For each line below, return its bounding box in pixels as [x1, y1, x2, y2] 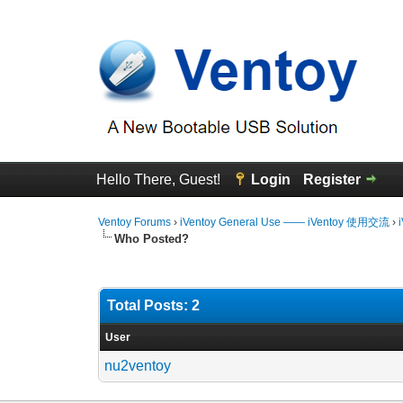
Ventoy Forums [98, 216, 172, 228]
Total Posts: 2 [107, 298, 201, 313]
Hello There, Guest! [95, 172, 224, 187]
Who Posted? [114, 232, 190, 246]
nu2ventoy [104, 358, 172, 373]
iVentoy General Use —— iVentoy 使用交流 [180, 216, 390, 228]
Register [302, 172, 361, 187]
